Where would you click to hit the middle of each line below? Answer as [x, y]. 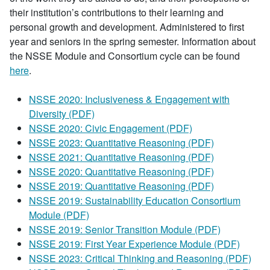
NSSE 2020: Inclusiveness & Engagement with [129, 99]
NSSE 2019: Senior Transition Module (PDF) [125, 229]
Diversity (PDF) [62, 114]
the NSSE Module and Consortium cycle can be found [125, 56]
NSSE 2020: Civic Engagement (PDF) [111, 128]
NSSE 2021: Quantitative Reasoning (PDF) [121, 157]
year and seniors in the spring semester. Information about [133, 41]
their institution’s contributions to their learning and [117, 12]
